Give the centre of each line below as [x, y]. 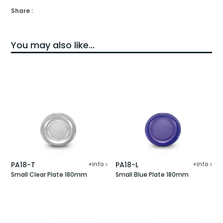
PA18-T [23, 165]
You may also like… [53, 45]
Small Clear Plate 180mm [49, 175]
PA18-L [127, 165]
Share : [22, 10]
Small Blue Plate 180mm [152, 175]
